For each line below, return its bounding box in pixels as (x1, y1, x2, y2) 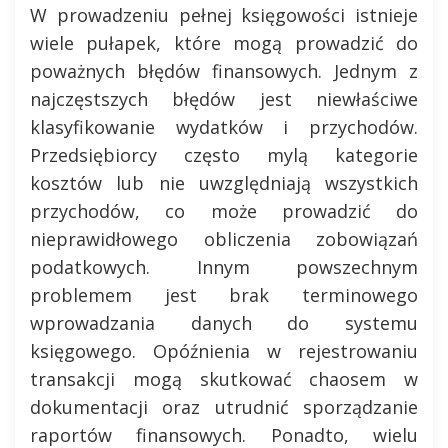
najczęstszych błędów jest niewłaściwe (30, 87, 418, 111)
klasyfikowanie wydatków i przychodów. (30, 115, 418, 139)
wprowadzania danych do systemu (30, 311, 418, 335)
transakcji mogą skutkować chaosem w (30, 367, 418, 391)
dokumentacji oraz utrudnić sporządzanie (30, 395, 418, 419)
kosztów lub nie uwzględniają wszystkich (30, 171, 418, 195)
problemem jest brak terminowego (30, 283, 418, 307)
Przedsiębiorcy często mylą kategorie (30, 143, 418, 167)
